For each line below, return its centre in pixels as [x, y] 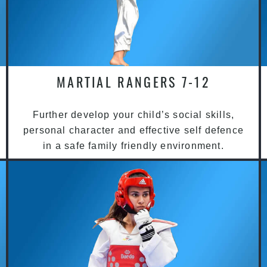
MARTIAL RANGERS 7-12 [133, 82]
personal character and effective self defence [133, 131]
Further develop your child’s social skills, [133, 115]
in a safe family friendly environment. [133, 146]
